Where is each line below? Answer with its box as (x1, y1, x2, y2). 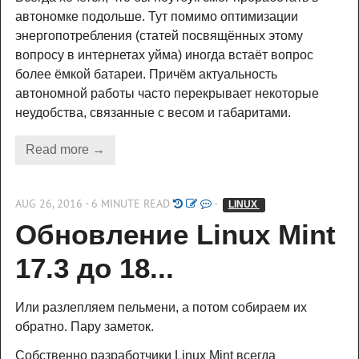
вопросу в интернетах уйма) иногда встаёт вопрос (15, 47, 313, 62)
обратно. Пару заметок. (15, 319, 154, 333)
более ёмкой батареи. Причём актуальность (15, 67, 277, 81)
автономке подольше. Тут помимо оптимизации (15, 9, 298, 23)
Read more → (25, 143, 105, 157)
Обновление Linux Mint (15, 218, 336, 250)
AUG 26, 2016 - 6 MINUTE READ (15, 196, 173, 212)
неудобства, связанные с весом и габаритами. (15, 105, 291, 119)
